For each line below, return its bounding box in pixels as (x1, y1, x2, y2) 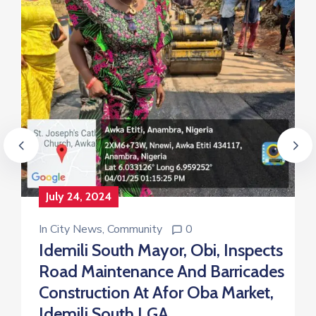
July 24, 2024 (46, 189, 111, 203)
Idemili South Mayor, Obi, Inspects (39, 239, 283, 260)
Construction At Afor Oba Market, (39, 281, 274, 303)
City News (50, 221, 102, 237)
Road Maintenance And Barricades (39, 260, 284, 281)
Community (107, 221, 162, 237)
